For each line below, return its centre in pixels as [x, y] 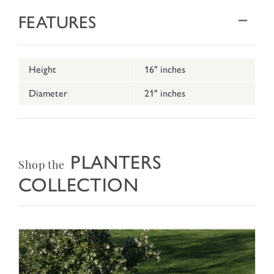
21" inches [165, 94]
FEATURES [57, 22]
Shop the [42, 165]
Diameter [48, 94]
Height [43, 70]
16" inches [165, 70]
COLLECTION [78, 185]
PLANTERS [113, 163]
